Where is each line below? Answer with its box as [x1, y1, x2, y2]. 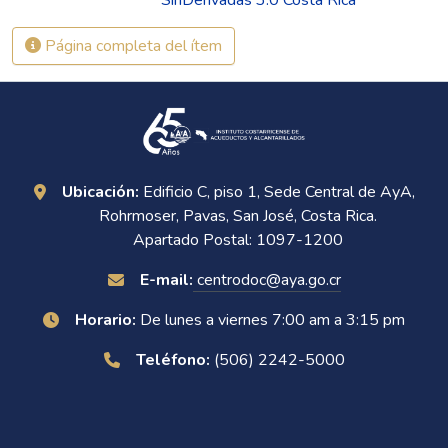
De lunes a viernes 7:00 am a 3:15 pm [136, 309, 405, 331]
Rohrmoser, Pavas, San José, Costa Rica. [99, 205, 377, 227]
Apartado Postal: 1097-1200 [133, 229, 343, 251]
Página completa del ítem [41, 34, 222, 57]
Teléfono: [135, 349, 210, 371]
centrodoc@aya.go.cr [192, 269, 341, 291]
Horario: [75, 309, 136, 331]
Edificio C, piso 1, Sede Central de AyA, [138, 181, 415, 203]
